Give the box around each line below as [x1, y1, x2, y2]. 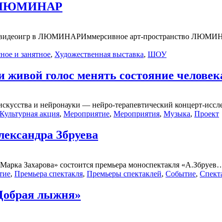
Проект [194, 110, 219, 118]
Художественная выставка [55, 50, 144, 58]
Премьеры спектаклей [87, 169, 162, 178]
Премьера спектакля [14, 169, 83, 178]
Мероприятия [113, 110, 160, 118]
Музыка [164, 110, 190, 118]
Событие [166, 169, 196, 178]
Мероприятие [63, 110, 110, 118]
